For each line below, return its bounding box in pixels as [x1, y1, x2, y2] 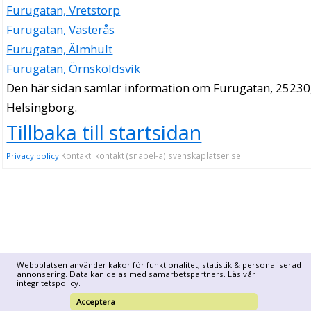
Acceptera [76, 296, 116, 307]
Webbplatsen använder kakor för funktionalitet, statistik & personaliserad [16, 260, 301, 270]
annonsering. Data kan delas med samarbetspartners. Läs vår [16, 269, 255, 279]
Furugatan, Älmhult [6, 41, 113, 58]
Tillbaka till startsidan [6, 119, 202, 146]
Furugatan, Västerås [6, 22, 115, 38]
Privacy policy [6, 151, 60, 162]
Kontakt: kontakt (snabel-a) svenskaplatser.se [59, 150, 242, 162]
